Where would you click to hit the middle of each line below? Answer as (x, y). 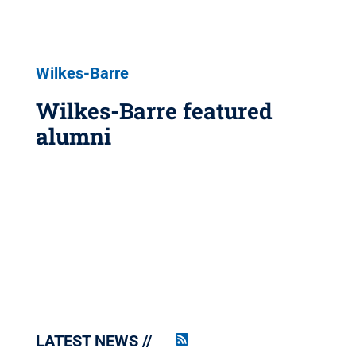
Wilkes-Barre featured (154, 111)
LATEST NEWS (87, 341)
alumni (73, 136)
